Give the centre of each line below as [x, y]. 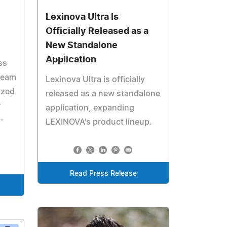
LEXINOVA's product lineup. [99, 122]
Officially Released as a [97, 31]
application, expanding [90, 108]
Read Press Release [104, 174]
